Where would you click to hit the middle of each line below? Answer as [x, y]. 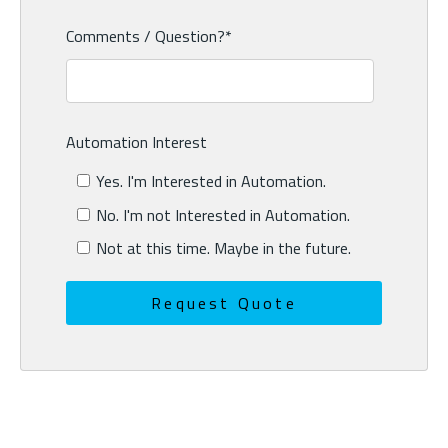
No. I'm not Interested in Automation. [222, 214]
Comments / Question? [145, 36]
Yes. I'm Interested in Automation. [210, 181]
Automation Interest [136, 142]
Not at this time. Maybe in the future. [223, 247]
